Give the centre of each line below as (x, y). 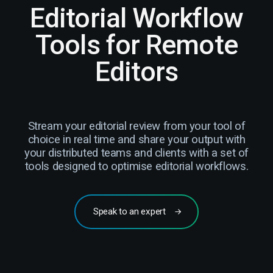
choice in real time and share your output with (136, 140)
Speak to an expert (129, 212)
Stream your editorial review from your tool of (136, 126)
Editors (136, 72)
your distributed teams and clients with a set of (136, 153)
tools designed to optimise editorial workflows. (136, 167)
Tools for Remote (136, 45)
